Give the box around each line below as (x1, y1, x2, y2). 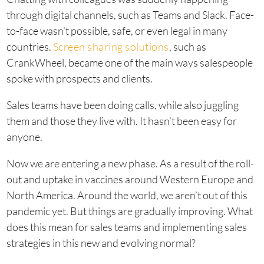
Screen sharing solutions (52, 40, 169, 54)
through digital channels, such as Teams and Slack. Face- (6, 8, 254, 22)
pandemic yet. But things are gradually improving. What (6, 204, 253, 218)
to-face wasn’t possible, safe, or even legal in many (6, 24, 227, 38)
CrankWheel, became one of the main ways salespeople (6, 56, 253, 70)
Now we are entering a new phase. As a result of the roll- (6, 157, 254, 170)
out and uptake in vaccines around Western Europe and (6, 173, 253, 186)
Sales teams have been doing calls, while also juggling (6, 98, 239, 112)
